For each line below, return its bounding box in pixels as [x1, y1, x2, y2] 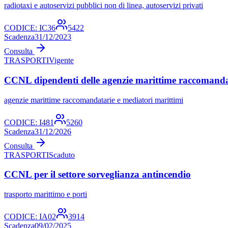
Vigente [49, 56, 74, 65]
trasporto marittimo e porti [4, 190, 87, 198]
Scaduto [49, 150, 75, 159]
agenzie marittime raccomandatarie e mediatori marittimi [4, 95, 183, 104]
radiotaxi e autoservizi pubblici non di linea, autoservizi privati [4, 1, 203, 10]
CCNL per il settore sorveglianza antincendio [4, 169, 191, 180]
